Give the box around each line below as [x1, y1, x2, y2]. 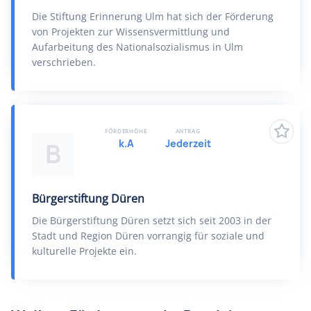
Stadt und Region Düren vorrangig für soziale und [32, 229, 264, 242]
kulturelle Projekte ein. [32, 244, 137, 258]
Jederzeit [165, 137, 211, 150]
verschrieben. [32, 56, 96, 69]
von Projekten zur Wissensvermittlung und [32, 25, 230, 38]
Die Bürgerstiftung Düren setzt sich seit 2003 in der [32, 214, 271, 227]
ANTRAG [175, 127, 201, 135]
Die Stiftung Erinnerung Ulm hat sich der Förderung [32, 10, 274, 23]
